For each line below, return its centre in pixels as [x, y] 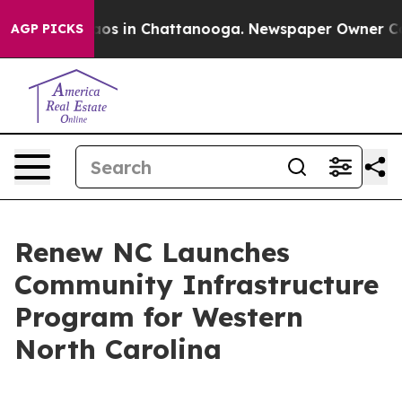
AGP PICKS [47, 29]
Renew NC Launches [152, 252]
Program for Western [159, 317]
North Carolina [118, 349]
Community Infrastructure [197, 284]
